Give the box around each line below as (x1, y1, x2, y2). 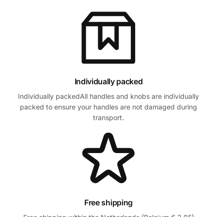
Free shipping (84, 198, 133, 208)
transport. (93, 113, 124, 122)
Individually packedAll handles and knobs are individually (18, 92, 199, 100)
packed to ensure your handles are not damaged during (20, 102, 197, 111)
